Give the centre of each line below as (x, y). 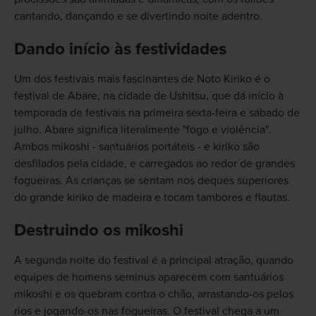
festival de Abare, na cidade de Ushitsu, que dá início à (148, 96)
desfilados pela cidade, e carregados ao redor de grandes (154, 164)
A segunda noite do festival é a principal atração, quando (153, 261)
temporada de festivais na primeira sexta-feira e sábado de (157, 113)
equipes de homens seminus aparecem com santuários (148, 278)
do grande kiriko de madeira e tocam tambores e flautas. (152, 198)
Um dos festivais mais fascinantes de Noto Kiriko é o (142, 79)
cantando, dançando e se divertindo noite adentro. (138, 17)
